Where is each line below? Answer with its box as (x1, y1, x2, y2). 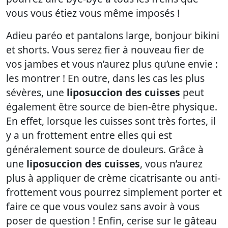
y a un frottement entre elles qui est (6, 128, 172, 142)
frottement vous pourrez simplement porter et (6, 185, 222, 199)
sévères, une (6, 85, 67, 100)
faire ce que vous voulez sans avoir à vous (6, 199, 199, 214)
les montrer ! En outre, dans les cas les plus (6, 71, 205, 85)
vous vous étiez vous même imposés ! (6, 6, 182, 20)
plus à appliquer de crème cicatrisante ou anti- (6, 171, 220, 185)
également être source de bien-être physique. (6, 100, 217, 114)
